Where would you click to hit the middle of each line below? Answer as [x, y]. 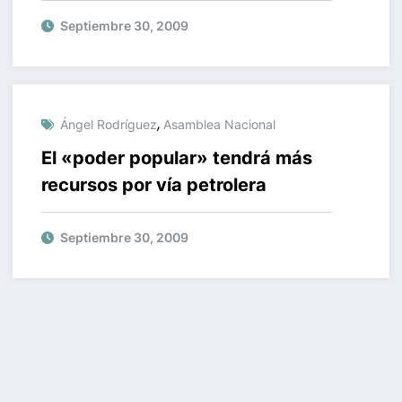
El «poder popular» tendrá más [176, 157]
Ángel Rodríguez [108, 124]
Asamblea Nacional [219, 124]
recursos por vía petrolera [153, 184]
